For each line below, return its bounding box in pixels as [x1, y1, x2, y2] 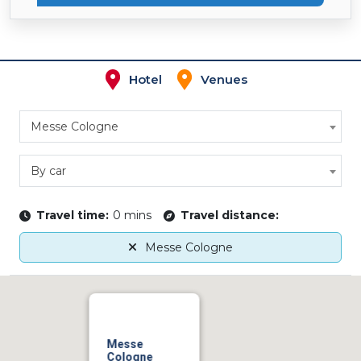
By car [31, 164, 66, 179]
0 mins [113, 208, 151, 223]
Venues [200, 72, 247, 88]
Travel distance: [180, 208, 279, 223]
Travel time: [36, 208, 109, 223]
